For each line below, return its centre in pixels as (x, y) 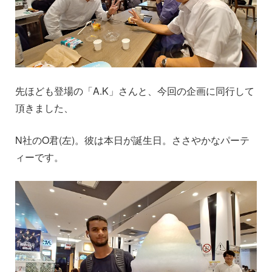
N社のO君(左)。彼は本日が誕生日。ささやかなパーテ (132, 140)
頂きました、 (44, 107)
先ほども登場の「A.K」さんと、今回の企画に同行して (135, 90)
